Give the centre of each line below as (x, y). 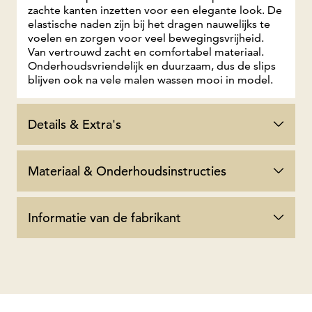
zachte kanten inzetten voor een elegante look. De (155, 10)
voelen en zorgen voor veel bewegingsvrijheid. (146, 38)
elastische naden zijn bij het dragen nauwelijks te (149, 24)
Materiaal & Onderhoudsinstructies (127, 171)
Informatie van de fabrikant (104, 217)
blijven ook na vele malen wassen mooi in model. (150, 79)
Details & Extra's (75, 124)
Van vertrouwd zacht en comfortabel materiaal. (146, 52)
